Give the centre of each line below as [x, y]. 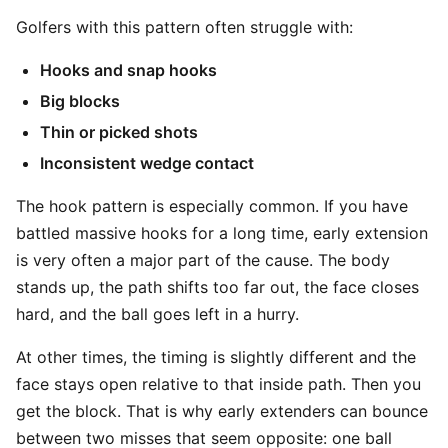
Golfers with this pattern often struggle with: [184, 27]
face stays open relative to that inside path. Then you [218, 384]
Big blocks [80, 101]
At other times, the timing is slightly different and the [216, 357]
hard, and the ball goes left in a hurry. [157, 314]
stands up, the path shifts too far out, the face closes [217, 287]
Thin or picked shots [119, 132]
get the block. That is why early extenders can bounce [222, 411]
